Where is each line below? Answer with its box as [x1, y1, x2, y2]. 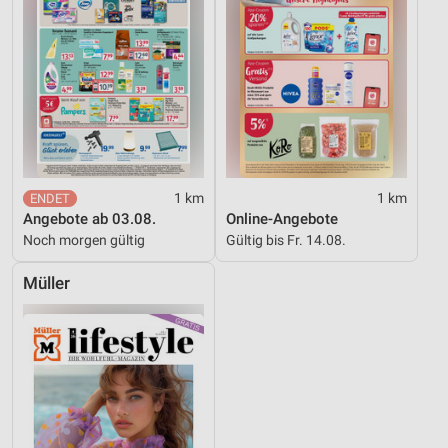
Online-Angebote [226, 209, 338, 228]
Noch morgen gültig [23, 231, 145, 248]
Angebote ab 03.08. [23, 209, 156, 228]
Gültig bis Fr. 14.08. [226, 231, 346, 248]
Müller [23, 273, 70, 293]
